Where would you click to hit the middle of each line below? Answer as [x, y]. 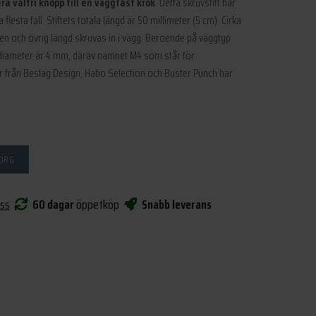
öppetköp [98, 205]
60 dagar [51, 205]
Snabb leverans [175, 205]
